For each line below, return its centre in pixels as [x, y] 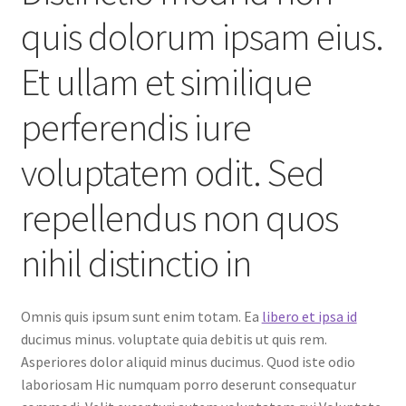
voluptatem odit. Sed [172, 172]
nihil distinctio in [135, 262]
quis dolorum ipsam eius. [202, 36]
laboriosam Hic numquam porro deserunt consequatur [188, 385]
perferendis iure [135, 126]
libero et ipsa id [309, 317]
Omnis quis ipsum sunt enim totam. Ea [141, 317]
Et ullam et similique [166, 81]
